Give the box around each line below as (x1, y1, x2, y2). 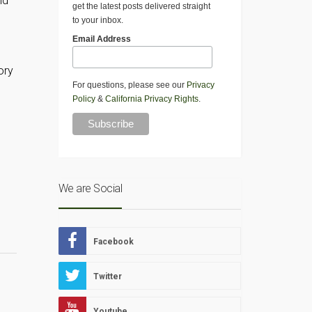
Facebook (93, 237, 134, 247)
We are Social (58, 182, 122, 196)
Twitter (93, 272, 122, 282)
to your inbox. (72, 15, 123, 26)
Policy (72, 94, 95, 104)
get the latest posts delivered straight (72, 1, 210, 12)
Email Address (72, 34, 131, 45)
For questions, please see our (72, 80, 187, 91)
